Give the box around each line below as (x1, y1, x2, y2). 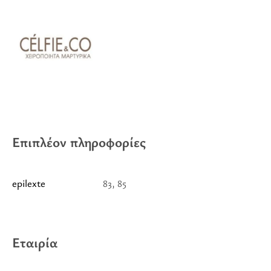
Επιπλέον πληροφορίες (12, 132, 146, 151)
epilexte (12, 176, 45, 190)
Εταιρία (12, 232, 57, 252)
